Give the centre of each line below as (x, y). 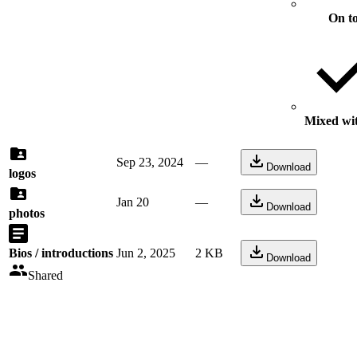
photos (27, 213)
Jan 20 (133, 202)
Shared (45, 275)
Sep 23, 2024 (150, 162)
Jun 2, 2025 (146, 253)
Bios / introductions (61, 253)
